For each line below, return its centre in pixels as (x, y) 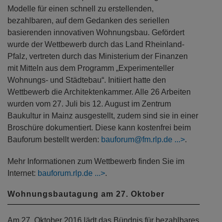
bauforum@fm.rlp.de (137, 140)
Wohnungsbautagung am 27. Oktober (86, 194)
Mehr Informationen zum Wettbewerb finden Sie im (96, 162)
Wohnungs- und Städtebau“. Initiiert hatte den (87, 80)
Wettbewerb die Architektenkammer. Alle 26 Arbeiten (99, 92)
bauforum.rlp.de (65, 173)
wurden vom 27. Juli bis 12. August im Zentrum (89, 104)
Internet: (23, 173)
